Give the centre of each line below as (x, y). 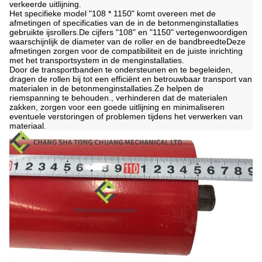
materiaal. (28, 126)
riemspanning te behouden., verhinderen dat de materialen (118, 98)
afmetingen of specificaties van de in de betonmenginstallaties (124, 23)
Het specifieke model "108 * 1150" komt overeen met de (113, 13)
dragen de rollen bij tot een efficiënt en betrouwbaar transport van (131, 79)
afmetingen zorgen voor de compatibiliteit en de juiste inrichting (126, 51)
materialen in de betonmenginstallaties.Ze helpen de (106, 88)
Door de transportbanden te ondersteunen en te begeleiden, (121, 70)
